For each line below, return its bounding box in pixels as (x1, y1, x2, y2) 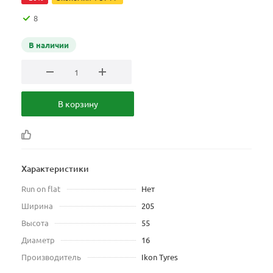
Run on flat (21, 183, 60, 194)
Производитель (21, 252, 81, 262)
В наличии (29, 40, 69, 50)
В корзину (57, 98, 98, 109)
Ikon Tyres (141, 252, 178, 262)
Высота (21, 218, 49, 228)
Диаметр (21, 235, 55, 245)
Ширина (21, 200, 53, 211)
